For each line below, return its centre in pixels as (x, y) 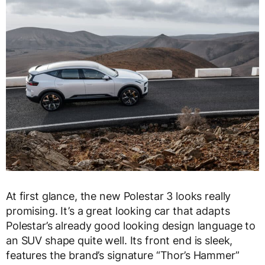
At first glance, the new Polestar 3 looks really (119, 196)
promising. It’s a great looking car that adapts (118, 211)
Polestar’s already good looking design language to (131, 226)
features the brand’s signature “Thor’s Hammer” (123, 255)
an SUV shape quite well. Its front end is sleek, (119, 240)
